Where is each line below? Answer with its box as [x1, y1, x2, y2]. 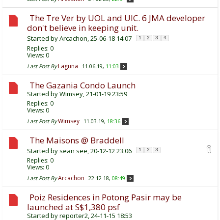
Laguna [58, 61, 78, 70]
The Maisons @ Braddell [29, 134, 124, 146]
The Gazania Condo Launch [29, 79, 136, 91]
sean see [59, 146, 87, 155]
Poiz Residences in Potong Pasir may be [29, 191, 182, 203]
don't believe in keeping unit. [27, 22, 138, 34]
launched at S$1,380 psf [27, 201, 120, 213]
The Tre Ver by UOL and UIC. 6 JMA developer [29, 12, 205, 24]
